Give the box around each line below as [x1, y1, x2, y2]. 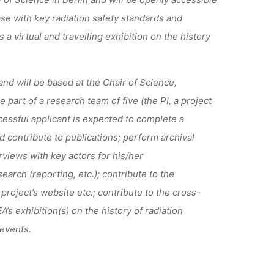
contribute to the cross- [97, 186, 201, 198]
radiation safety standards [51, 12, 164, 24]
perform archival [122, 131, 194, 143]
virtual [13, 30, 44, 42]
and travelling [43, 30, 105, 42]
